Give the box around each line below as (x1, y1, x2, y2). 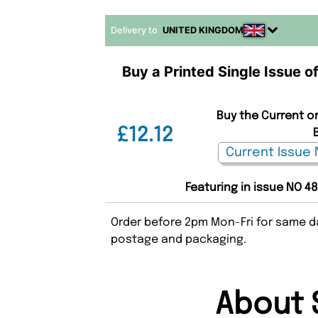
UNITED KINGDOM (163, 24, 244, 35)
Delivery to (111, 24, 160, 35)
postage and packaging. (111, 233, 247, 246)
